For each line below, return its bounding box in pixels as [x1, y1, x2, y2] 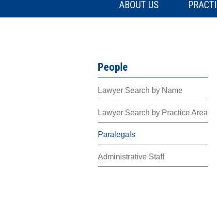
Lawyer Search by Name [98, 86, 183, 95]
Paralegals [98, 130, 135, 139]
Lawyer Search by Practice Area [98, 108, 208, 117]
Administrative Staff [98, 152, 164, 161]
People [98, 60, 128, 73]
